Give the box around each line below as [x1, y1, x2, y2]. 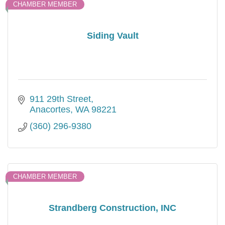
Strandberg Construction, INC [49, 202, 176, 213]
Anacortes [29, 104, 70, 115]
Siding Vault [86, 30, 139, 41]
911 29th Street [29, 94, 91, 104]
